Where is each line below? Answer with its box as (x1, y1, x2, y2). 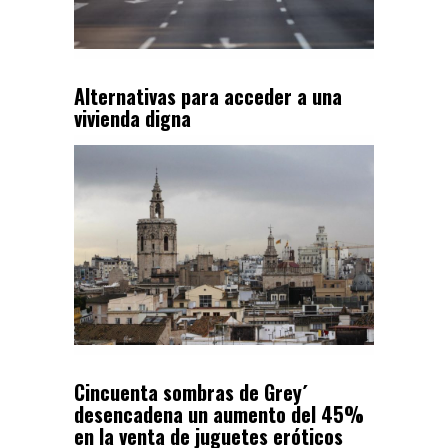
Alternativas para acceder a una (74, 80, 342, 111)
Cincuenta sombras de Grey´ (74, 376, 308, 407)
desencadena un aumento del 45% (74, 398, 364, 429)
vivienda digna (74, 102, 191, 133)
